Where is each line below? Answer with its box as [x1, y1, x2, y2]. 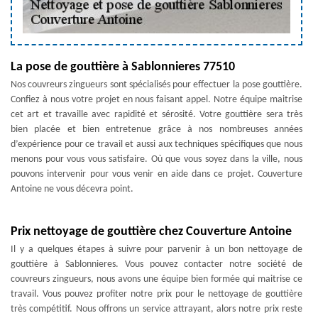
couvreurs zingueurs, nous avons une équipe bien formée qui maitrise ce [11, 274, 302, 285]
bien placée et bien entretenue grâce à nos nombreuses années [11, 124, 302, 135]
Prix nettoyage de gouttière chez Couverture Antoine [11, 225, 292, 238]
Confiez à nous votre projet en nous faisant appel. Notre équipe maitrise [11, 94, 302, 105]
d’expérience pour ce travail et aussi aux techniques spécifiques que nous [11, 139, 302, 150]
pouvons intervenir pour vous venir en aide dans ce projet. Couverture [11, 169, 302, 180]
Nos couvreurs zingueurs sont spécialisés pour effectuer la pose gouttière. [11, 79, 302, 90]
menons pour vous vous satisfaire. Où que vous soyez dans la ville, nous [11, 154, 302, 165]
